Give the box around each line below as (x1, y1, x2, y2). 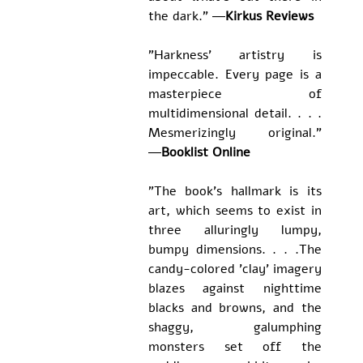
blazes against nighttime (147, 280, 322, 298)
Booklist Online (160, 143, 250, 162)
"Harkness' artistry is (147, 46, 322, 65)
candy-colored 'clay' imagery (147, 260, 322, 279)
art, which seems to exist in (147, 202, 322, 220)
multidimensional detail (147, 105, 288, 123)
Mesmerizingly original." (147, 124, 322, 143)
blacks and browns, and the (147, 299, 322, 318)
